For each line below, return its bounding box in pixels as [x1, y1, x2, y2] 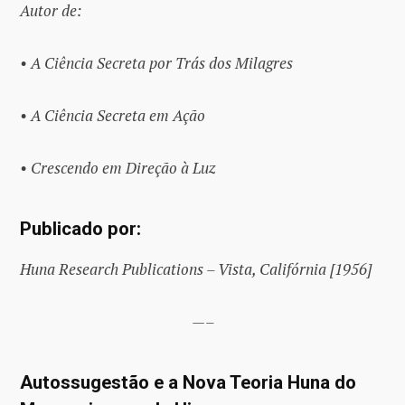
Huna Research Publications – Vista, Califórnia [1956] [20, 258, 372, 279]
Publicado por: [20, 218, 141, 240]
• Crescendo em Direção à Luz [20, 156, 215, 178]
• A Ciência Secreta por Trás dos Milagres [20, 52, 293, 73]
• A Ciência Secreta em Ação [20, 104, 205, 126]
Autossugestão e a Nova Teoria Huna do [20, 372, 356, 394]
